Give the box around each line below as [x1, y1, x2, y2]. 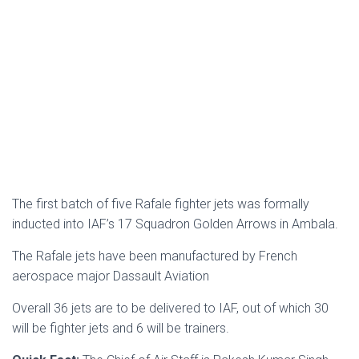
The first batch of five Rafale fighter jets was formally [12, 196, 309, 212]
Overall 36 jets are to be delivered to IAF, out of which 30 [12, 301, 329, 317]
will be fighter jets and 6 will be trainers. [12, 321, 229, 337]
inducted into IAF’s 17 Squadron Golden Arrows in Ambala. [12, 216, 338, 232]
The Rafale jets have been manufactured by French [12, 248, 297, 264]
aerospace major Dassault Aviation [12, 268, 209, 284]
